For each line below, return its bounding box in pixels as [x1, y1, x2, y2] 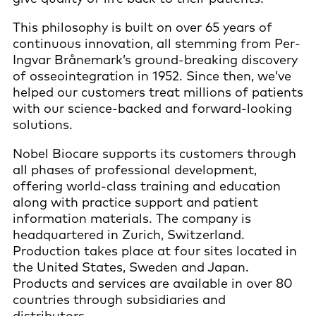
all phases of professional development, [13, 161, 257, 178]
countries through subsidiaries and [13, 291, 226, 308]
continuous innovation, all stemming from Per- [13, 35, 300, 51]
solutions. [13, 116, 73, 133]
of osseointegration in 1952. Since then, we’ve [13, 67, 291, 84]
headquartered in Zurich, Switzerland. [13, 226, 245, 243]
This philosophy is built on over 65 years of [13, 18, 272, 35]
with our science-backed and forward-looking [13, 99, 292, 116]
